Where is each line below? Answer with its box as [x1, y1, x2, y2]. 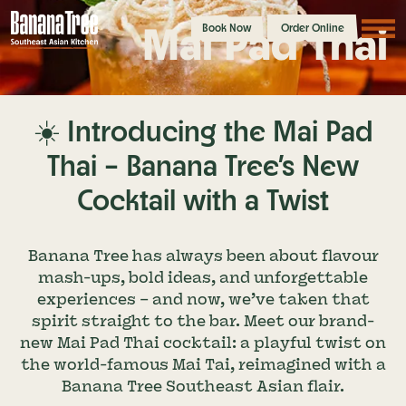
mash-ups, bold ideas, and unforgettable [38, 269, 368, 286]
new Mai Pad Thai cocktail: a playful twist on [20, 334, 386, 352]
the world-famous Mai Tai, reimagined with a [20, 356, 386, 373]
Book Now [202, 20, 252, 34]
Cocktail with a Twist [77, 181, 329, 217]
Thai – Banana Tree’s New [47, 147, 359, 183]
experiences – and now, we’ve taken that [36, 291, 370, 308]
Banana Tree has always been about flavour [27, 247, 379, 265]
